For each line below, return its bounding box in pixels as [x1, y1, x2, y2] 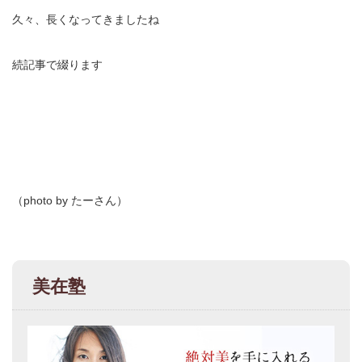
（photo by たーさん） [12, 193, 128, 207]
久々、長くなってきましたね [12, 12, 159, 26]
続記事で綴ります [12, 57, 103, 71]
